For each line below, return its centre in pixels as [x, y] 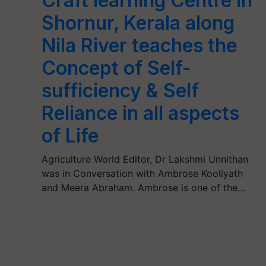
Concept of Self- [116, 68]
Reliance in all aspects [141, 113]
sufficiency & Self [121, 91]
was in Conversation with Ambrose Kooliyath [142, 173]
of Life [70, 136]
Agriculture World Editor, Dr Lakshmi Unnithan [145, 159]
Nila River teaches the [140, 45]
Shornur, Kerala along [138, 23]
